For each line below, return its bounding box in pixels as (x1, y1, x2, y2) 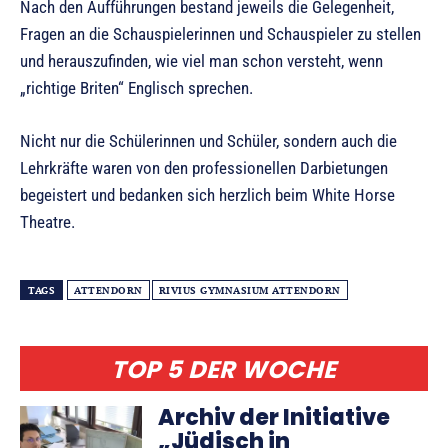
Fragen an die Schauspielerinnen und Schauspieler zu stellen (20, 23, 421, 44)
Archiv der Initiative (158, 401, 391, 433)
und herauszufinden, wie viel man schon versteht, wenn (20, 50, 383, 71)
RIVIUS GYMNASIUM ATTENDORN (158, 283, 341, 297)
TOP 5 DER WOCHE (111, 352, 337, 386)
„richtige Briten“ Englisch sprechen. (20, 77, 253, 98)
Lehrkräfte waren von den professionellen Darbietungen (20, 157, 388, 178)
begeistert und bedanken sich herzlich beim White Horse (20, 184, 395, 205)
